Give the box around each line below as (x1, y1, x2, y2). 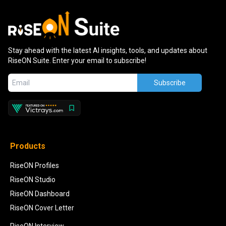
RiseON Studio (10, 175, 55, 184)
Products (10, 141, 45, 151)
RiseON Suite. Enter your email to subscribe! (8, 56, 146, 65)
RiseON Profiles (10, 161, 59, 169)
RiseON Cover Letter (10, 203, 74, 212)
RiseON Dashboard (10, 189, 70, 198)
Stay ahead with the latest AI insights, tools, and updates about (8, 46, 207, 54)
